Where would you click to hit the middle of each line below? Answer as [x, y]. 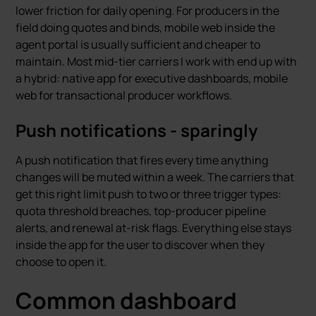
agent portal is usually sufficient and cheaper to [138, 44]
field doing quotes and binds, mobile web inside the [146, 28]
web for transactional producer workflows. [124, 95]
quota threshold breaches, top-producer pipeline [141, 211]
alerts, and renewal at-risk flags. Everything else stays [154, 228]
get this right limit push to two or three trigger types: [149, 194]
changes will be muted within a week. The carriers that [155, 177]
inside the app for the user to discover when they [140, 245]
